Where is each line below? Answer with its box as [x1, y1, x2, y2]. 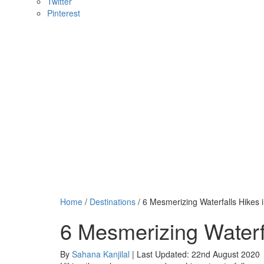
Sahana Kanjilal [72, 248, 130, 260]
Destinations [90, 196, 136, 207]
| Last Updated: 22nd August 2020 [130, 248, 260, 260]
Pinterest [47, 7, 80, 19]
